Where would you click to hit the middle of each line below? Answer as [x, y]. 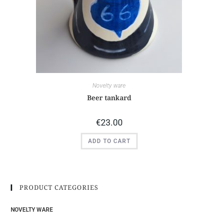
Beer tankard [109, 97]
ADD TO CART [109, 141]
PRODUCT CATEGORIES [59, 188]
